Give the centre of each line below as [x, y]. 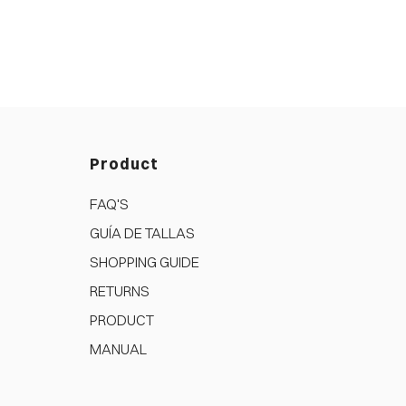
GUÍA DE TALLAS [142, 232]
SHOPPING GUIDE [144, 261]
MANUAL [118, 348]
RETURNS [119, 290]
